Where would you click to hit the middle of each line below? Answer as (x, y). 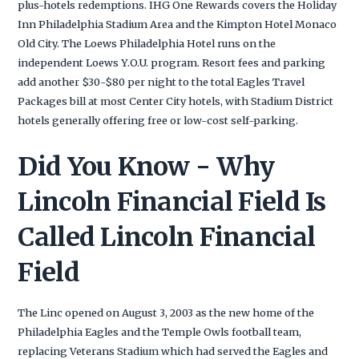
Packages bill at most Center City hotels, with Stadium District (176, 101)
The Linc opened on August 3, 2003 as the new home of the (166, 312)
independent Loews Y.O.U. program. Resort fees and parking (172, 62)
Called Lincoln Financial (167, 237)
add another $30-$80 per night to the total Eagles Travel (161, 81)
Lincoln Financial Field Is (172, 202)
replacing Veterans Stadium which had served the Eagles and (173, 351)
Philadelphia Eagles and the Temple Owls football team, (160, 331)
